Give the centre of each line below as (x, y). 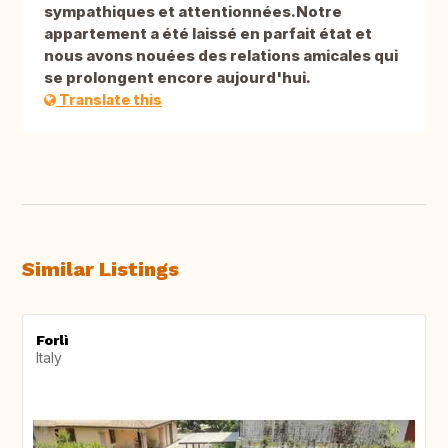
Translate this (109, 100)
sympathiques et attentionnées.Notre (193, 12)
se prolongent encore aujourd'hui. (177, 78)
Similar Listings (100, 269)
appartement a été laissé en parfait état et (208, 34)
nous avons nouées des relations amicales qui (221, 56)
